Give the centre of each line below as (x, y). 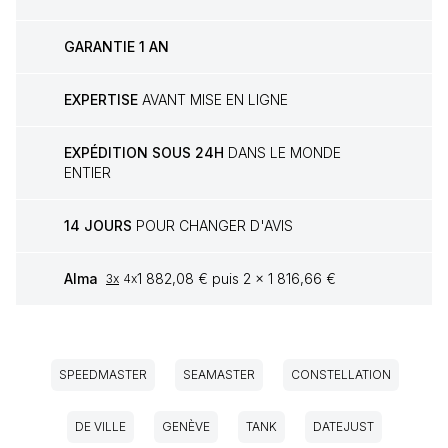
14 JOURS (98, 226)
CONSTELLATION (341, 375)
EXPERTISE (101, 100)
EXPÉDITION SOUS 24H (144, 153)
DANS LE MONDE (282, 153)
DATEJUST (343, 427)
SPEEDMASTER (103, 375)
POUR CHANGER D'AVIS (212, 226)
